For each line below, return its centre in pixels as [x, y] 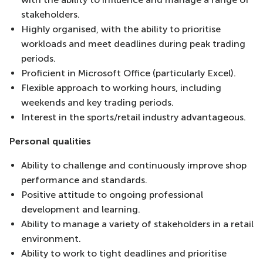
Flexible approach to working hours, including [121, 88]
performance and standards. [84, 180]
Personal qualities [50, 141]
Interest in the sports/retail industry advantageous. [134, 117]
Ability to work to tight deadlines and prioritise [124, 253]
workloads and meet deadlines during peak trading [133, 44]
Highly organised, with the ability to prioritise [121, 29]
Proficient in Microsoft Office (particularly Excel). [129, 73]
